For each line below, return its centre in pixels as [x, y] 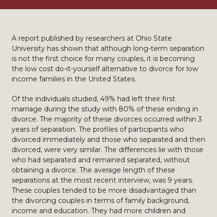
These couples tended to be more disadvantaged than [104, 190]
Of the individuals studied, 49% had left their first [93, 99]
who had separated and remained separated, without [101, 160]
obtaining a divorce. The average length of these [93, 170]
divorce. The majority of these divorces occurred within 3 [107, 119]
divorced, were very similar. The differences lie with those [108, 150]
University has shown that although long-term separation [108, 48]
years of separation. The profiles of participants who [98, 129]
